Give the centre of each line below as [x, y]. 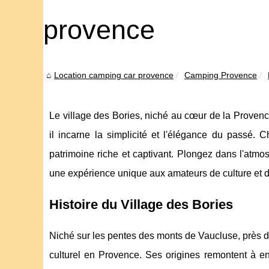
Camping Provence [221, 75]
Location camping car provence [114, 75]
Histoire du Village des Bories [141, 205]
